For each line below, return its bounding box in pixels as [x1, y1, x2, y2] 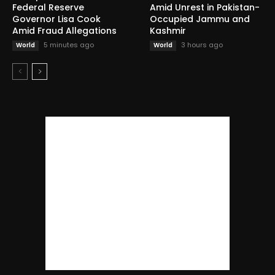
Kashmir [150, 24, 186, 37]
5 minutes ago [44, 39, 94, 50]
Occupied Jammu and [150, 12, 250, 25]
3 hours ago [181, 39, 223, 50]
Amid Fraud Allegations [12, 24, 117, 37]
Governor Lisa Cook [12, 12, 101, 25]
